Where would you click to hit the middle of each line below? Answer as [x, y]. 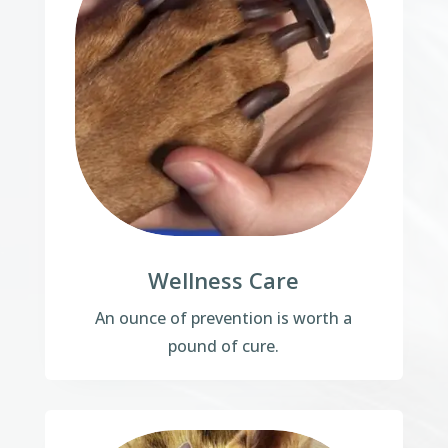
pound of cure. [224, 346]
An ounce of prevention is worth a [224, 318]
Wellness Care [224, 280]
